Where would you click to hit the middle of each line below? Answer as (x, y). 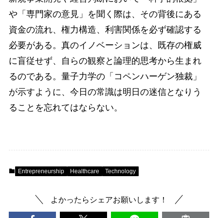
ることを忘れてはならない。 (65, 107)
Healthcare (84, 171)
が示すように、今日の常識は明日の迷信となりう (105, 92)
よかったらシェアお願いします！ (109, 199)
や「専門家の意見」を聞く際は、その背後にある (105, 14)
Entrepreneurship (41, 171)
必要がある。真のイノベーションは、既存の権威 (105, 45)
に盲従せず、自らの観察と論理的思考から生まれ (105, 61)
